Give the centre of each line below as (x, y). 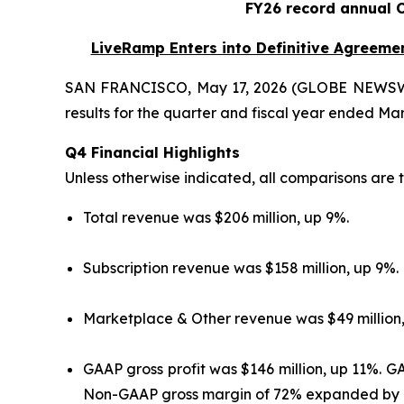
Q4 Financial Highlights (152, 153)
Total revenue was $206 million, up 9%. (216, 218)
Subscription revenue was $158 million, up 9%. (241, 268)
